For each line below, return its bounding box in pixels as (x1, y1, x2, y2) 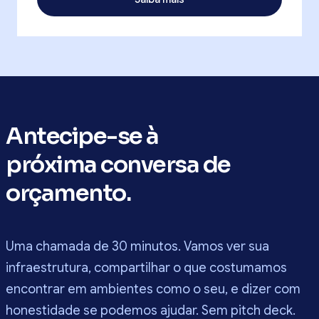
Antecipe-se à (6, 122, 159, 151)
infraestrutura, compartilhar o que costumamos (6, 260, 287, 276)
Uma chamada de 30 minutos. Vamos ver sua (6, 239, 269, 255)
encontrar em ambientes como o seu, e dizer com (6, 281, 300, 298)
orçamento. (6, 179, 130, 208)
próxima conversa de (6, 150, 231, 179)
